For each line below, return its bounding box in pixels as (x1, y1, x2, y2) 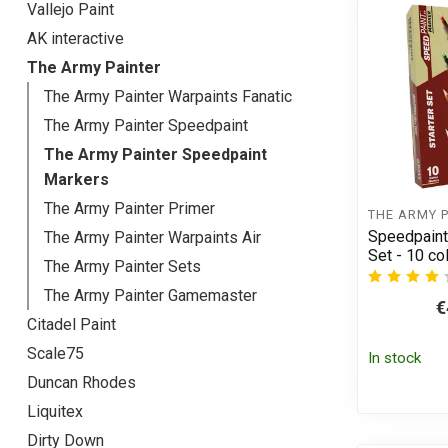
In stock (368, 349, 421, 368)
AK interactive (27, 29, 124, 49)
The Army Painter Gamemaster (44, 286, 257, 306)
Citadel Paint (27, 315, 116, 335)
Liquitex (27, 402, 83, 422)
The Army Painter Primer (44, 199, 215, 219)
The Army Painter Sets (44, 257, 201, 277)
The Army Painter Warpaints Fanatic (44, 87, 292, 107)
